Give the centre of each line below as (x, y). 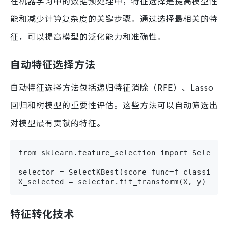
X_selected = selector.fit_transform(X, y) (112, 181)
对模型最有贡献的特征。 (58, 122)
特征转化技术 (42, 213)
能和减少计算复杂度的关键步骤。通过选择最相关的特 (114, 18)
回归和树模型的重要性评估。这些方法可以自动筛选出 (114, 105)
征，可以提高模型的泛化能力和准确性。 (88, 36)
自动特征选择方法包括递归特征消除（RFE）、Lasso (112, 87)
